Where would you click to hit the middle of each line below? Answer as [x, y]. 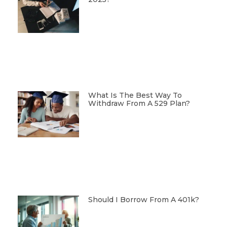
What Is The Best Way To [135, 96]
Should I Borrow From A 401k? [143, 200]
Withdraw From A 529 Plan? [139, 104]
